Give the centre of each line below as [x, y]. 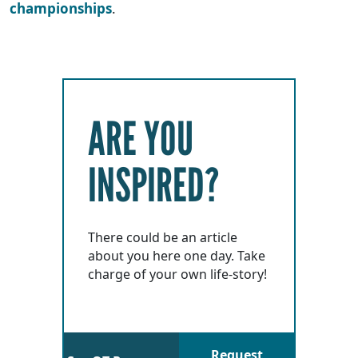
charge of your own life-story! [177, 274]
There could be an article [162, 237]
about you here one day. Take [176, 255]
